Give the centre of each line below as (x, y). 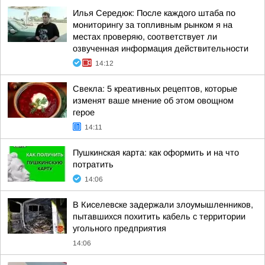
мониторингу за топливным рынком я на (153, 25)
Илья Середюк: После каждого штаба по (154, 13)
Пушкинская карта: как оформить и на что (156, 153)
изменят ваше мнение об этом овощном (153, 101)
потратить (93, 164)
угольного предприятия (119, 228)
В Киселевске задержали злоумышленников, (163, 205)
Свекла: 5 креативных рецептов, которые (155, 89)
